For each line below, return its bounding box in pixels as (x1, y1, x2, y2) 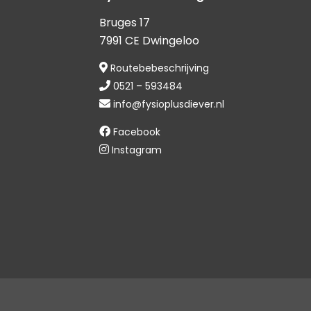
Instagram (111, 143, 162, 158)
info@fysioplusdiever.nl (112, 97, 224, 112)
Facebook (112, 125, 160, 140)
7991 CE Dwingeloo (99, 32, 199, 49)
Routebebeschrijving (110, 61, 209, 76)
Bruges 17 (99, 14, 150, 31)
